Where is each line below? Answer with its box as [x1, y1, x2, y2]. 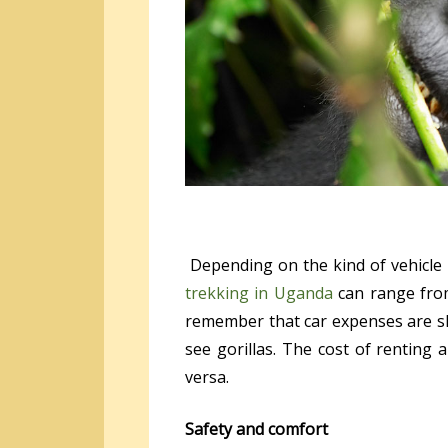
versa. [185, 366, 229, 389]
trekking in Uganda [185, 282, 333, 305]
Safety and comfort [185, 418, 328, 441]
